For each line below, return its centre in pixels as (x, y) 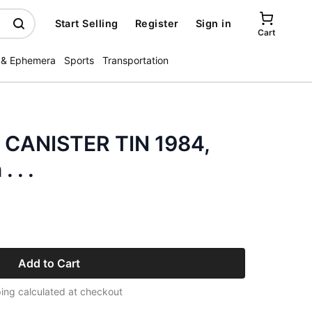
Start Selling (86, 23)
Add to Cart (49, 263)
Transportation (135, 60)
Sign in (213, 23)
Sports (79, 60)
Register (157, 23)
